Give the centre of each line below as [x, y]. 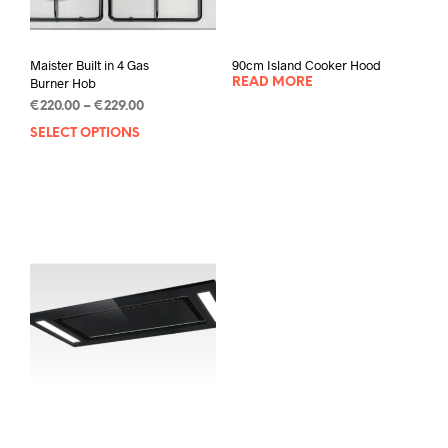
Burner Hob [63, 83]
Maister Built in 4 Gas [89, 65]
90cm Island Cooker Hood [306, 65]
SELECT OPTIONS [85, 133]
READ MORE [272, 82]
